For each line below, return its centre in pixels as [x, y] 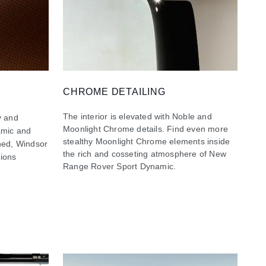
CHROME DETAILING [114, 91]
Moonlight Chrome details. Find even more [145, 129]
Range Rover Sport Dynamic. [120, 166]
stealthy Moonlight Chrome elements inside [147, 141]
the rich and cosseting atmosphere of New [145, 153]
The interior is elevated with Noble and [137, 116]
